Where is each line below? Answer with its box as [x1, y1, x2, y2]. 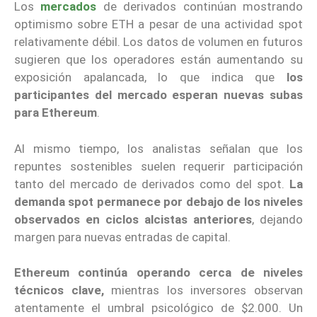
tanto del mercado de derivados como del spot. [14, 176, 289, 191]
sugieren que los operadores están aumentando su [14, 52, 303, 67]
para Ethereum [14, 105, 97, 120]
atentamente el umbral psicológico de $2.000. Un [14, 301, 303, 316]
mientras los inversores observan [103, 283, 304, 298]
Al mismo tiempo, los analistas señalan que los [14, 141, 303, 156]
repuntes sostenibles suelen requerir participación [14, 158, 303, 173]
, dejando [252, 212, 303, 226]
